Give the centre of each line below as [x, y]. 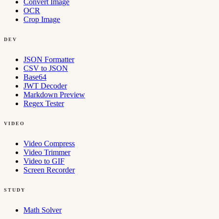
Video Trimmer [47, 153]
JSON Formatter [49, 60]
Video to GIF [44, 161]
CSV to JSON [46, 68]
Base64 [35, 77]
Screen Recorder [49, 170]
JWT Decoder [45, 86]
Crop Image [42, 20]
